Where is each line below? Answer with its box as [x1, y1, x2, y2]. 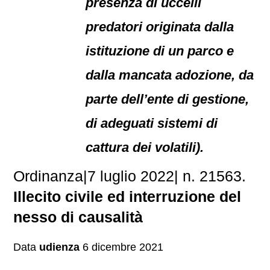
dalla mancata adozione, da [86, 67, 254, 83]
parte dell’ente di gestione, [86, 92, 250, 107]
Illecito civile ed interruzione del [13, 188, 242, 205]
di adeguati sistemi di [86, 116, 218, 131]
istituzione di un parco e [86, 43, 234, 58]
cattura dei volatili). [86, 140, 204, 155]
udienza [39, 241, 80, 253]
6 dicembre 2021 [80, 241, 164, 253]
